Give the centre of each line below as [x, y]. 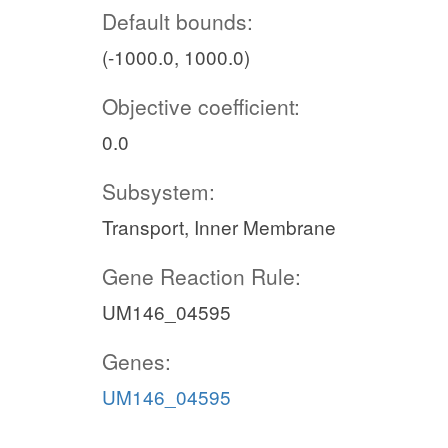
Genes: [136, 360]
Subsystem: [158, 190]
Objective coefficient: [201, 105]
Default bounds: [177, 20]
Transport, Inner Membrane [219, 226]
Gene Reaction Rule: [201, 275]
